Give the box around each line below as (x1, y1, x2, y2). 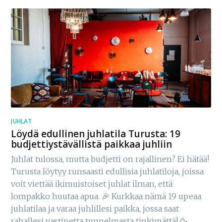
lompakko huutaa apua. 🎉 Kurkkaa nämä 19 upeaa (11, 191, 202, 202)
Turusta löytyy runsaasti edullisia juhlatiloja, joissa (11, 166, 204, 177)
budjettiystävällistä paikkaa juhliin (11, 137, 172, 151)
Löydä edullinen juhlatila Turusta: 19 (11, 127, 181, 140)
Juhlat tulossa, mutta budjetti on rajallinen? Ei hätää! (11, 154, 210, 165)
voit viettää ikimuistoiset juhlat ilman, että (11, 179, 173, 189)
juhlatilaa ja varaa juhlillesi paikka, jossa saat (11, 204, 179, 214)
